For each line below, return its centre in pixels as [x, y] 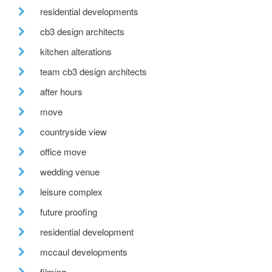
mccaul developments [84, 251]
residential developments [89, 11]
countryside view [73, 131]
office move [63, 151]
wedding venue [70, 171]
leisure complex [71, 191]
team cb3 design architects [93, 71]
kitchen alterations [76, 51]
